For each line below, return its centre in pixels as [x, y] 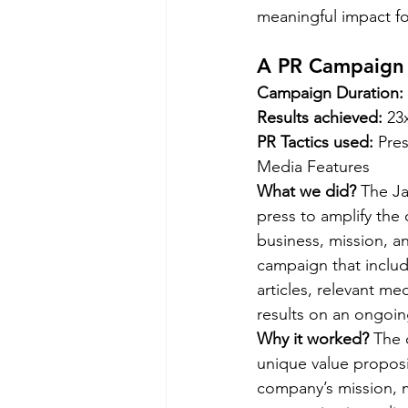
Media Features [318, 167]
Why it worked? [315, 339]
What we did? [306, 192]
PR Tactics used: [317, 143]
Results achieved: [322, 118]
